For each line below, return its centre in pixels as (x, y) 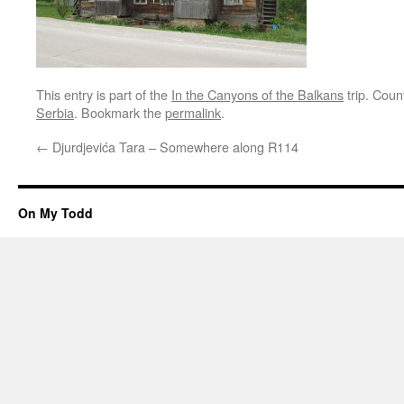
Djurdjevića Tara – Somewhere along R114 (174, 147)
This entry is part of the (104, 94)
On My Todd (55, 213)
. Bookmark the (119, 112)
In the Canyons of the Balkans (257, 94)
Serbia (55, 112)
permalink (193, 112)
